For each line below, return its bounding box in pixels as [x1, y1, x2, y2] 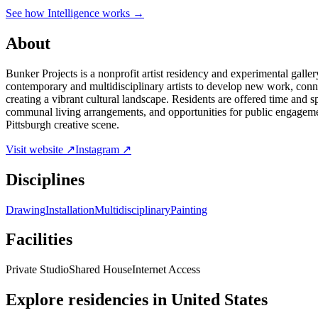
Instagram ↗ [75, 143, 131, 155]
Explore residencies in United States [6, 290, 268, 309]
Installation [45, 203, 94, 216]
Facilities [6, 230, 72, 249]
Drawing [6, 203, 45, 216]
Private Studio [6, 263, 69, 276]
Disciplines [6, 170, 84, 189]
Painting [170, 203, 207, 216]
